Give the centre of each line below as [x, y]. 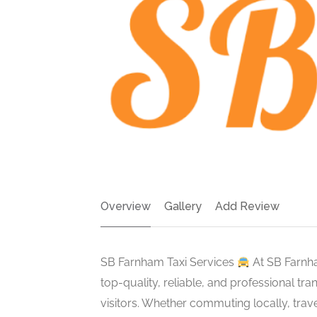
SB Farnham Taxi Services [169, 262]
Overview [126, 206]
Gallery [183, 206]
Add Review [247, 206]
